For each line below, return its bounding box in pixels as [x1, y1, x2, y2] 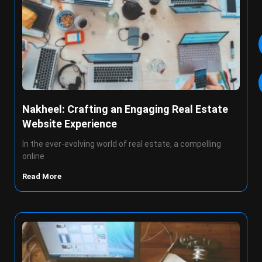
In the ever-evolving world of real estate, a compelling [22, 139, 221, 149]
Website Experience [22, 118, 117, 130]
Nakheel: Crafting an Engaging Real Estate [22, 103, 228, 115]
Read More [22, 172, 63, 181]
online [22, 151, 44, 161]
